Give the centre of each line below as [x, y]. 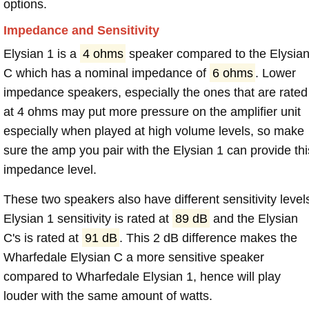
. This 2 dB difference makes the [209, 238]
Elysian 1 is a [42, 53]
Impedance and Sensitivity [81, 30]
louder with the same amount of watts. [108, 296]
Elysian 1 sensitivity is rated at [88, 218]
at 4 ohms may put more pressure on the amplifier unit [152, 111]
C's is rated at [43, 238]
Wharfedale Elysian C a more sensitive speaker [134, 257]
